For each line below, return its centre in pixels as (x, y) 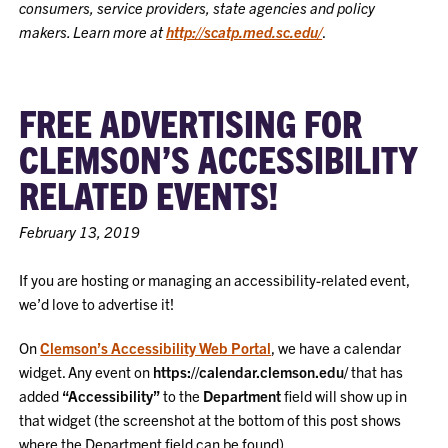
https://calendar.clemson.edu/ (251, 371)
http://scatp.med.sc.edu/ (244, 31)
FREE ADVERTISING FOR (191, 121)
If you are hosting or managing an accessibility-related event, (215, 279)
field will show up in (344, 395)
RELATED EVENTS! (149, 193)
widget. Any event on (86, 371)
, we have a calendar (336, 347)
